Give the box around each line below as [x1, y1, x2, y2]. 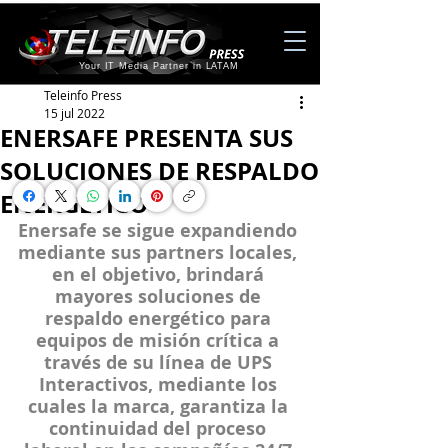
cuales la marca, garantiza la [27, 394, 293, 419]
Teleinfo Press [44, 87, 122, 103]
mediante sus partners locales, [18, 240, 302, 265]
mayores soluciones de [54, 284, 266, 309]
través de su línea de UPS [43, 350, 277, 375]
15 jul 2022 [44, 105, 105, 121]
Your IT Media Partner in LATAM [79, 61, 239, 71]
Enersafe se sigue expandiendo [18, 218, 302, 243]
